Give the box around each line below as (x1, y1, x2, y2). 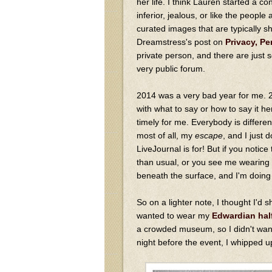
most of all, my (137, 130, 195, 140)
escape (195, 130, 223, 140)
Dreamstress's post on (137, 36, 225, 47)
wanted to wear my (137, 210, 212, 220)
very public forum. (137, 63, 205, 73)
